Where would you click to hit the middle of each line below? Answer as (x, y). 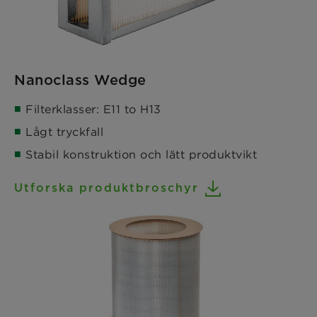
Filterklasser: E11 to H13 (93, 109)
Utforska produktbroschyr (106, 188)
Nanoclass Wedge (80, 80)
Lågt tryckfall (64, 132)
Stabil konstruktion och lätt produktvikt (141, 155)
